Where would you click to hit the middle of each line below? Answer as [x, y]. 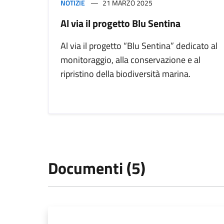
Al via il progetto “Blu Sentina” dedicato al [139, 46]
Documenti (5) [97, 168]
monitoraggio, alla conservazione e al [130, 60]
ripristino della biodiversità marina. [125, 74]
